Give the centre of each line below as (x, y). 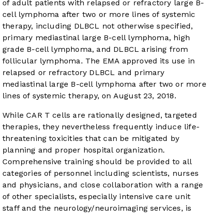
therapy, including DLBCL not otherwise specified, (98, 26)
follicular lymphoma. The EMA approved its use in (99, 61)
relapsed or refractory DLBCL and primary (84, 73)
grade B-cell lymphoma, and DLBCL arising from (95, 49)
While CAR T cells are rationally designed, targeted (100, 115)
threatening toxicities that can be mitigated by (91, 139)
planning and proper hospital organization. (84, 150)
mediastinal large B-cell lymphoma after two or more (104, 84)
